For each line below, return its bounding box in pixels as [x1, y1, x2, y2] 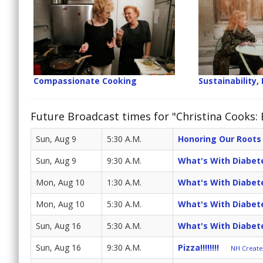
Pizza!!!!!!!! [178, 242, 219, 254]
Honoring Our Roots [178, 133, 261, 145]
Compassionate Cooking [33, 75, 137, 87]
